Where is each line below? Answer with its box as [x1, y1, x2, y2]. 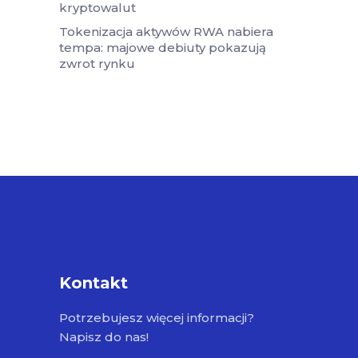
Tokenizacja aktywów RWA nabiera [59, 23, 273, 39]
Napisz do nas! [59, 328, 149, 344]
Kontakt [59, 272, 128, 292]
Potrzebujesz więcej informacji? [59, 309, 254, 325]
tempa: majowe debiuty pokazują [59, 39, 266, 55]
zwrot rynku [59, 55, 135, 71]
